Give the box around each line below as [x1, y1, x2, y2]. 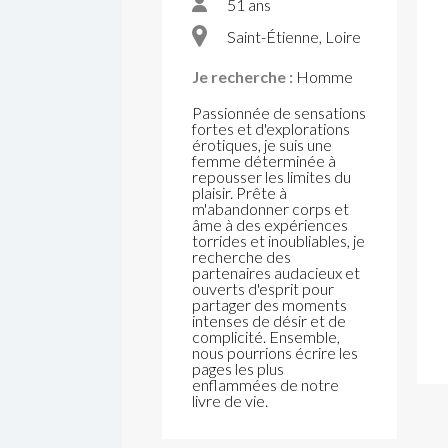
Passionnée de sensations [192, 102, 366, 122]
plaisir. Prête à [192, 182, 287, 202]
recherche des [192, 246, 291, 266]
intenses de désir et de [192, 310, 346, 330]
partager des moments [192, 294, 347, 314]
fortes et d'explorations [192, 118, 350, 138]
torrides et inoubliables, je [192, 230, 365, 250]
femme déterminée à [192, 150, 336, 170]
